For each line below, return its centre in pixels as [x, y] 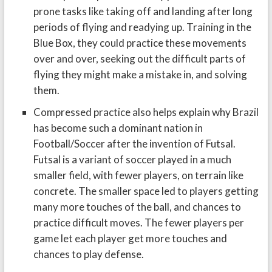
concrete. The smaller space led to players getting [146, 191]
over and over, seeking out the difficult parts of [139, 59]
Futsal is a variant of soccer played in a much [132, 159]
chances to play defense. [88, 254]
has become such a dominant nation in [118, 128]
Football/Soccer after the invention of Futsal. [134, 144]
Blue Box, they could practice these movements [140, 43]
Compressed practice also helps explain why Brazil [146, 112]
